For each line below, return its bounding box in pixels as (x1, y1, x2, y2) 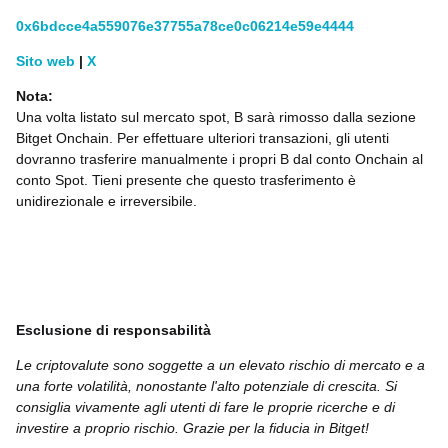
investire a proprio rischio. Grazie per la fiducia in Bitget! (16, 420, 369, 437)
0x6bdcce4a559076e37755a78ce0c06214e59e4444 (16, 18, 354, 35)
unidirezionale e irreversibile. (16, 193, 197, 210)
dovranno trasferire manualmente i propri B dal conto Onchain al (16, 151, 423, 168)
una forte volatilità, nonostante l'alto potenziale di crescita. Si (16, 378, 397, 395)
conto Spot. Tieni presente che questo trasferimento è (16, 172, 356, 189)
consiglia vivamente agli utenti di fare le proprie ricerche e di (16, 399, 395, 416)
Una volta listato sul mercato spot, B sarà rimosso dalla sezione (16, 109, 416, 126)
